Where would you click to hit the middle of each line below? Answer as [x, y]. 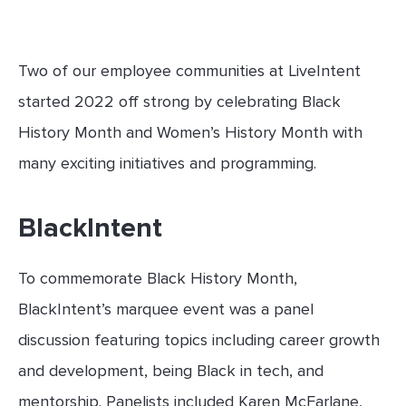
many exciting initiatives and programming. [167, 163]
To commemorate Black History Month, [158, 278]
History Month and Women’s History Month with [190, 132]
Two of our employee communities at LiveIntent [189, 71]
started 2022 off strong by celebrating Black [179, 101]
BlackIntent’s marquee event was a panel [166, 309]
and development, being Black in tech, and [171, 371]
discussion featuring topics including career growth [199, 340]
